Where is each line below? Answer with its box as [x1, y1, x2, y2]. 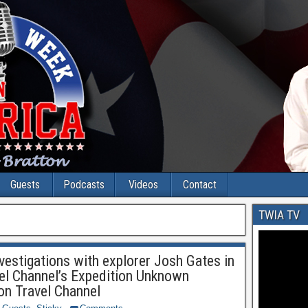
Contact [182, 178, 217, 191]
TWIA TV [258, 208, 300, 222]
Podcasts [63, 178, 104, 191]
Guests [10, 178, 40, 191]
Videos [128, 178, 158, 191]
